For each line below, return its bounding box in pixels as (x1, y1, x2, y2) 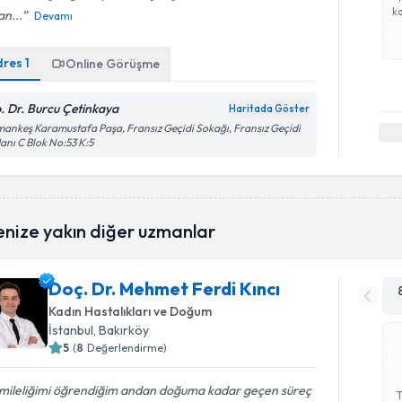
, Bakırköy (93, 322, 150, 338)
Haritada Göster (229, 102, 310, 115)
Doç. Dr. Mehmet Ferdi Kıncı (48, 277, 281, 300)
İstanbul (48, 322, 94, 338)
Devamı (34, 9, 74, 22)
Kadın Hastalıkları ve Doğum (48, 303, 213, 319)
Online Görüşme (66, 56, 161, 72)
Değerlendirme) (87, 341, 168, 354)
